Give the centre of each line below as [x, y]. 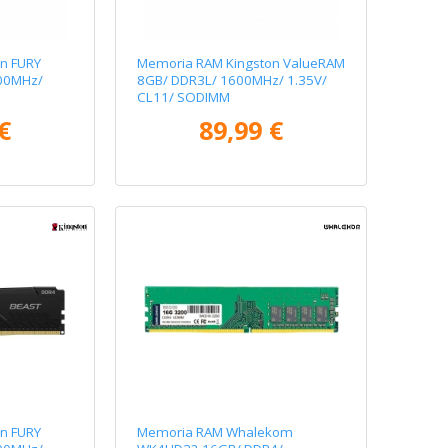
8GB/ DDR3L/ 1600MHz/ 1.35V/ [232, 80]
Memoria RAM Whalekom [215, 431]
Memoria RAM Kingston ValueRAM [241, 63]
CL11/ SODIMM [184, 97]
